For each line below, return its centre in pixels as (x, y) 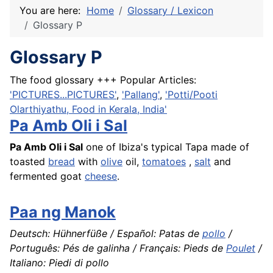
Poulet (241, 248)
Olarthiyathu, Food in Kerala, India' (88, 109)
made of (229, 147)
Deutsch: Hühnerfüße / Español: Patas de (106, 234)
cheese (101, 176)
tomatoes (164, 162)
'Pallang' (141, 95)
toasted (29, 162)
